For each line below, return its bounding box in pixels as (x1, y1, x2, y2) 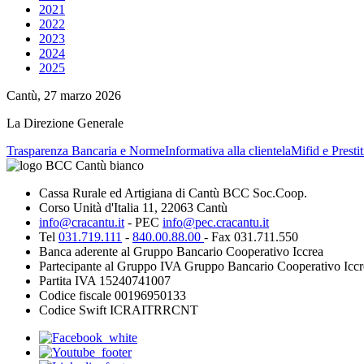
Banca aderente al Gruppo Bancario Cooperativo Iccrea (39, 245, 323, 259)
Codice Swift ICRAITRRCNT (39, 303, 198, 318)
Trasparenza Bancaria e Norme (6, 144, 165, 158)
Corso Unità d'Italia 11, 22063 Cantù (39, 201, 227, 215)
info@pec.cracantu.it (162, 215, 269, 230)
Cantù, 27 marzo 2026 (6, 89, 121, 103)
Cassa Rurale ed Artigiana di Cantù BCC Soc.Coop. (39, 186, 307, 201)
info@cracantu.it (39, 215, 124, 230)
